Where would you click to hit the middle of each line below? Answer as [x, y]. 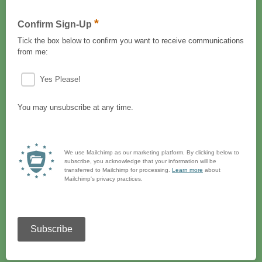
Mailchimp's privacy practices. [104, 179]
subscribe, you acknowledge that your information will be [140, 161]
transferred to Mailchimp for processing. [118, 170]
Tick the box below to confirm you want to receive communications [131, 41]
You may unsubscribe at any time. [75, 107]
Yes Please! [60, 79]
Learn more [187, 170]
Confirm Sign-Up [56, 24]
